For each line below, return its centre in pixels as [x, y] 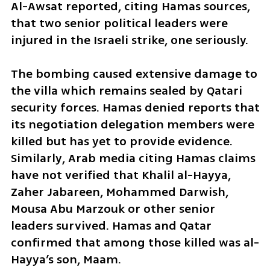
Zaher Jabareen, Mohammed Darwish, [119, 192]
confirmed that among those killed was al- [135, 243]
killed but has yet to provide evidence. [121, 142]
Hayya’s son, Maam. [66, 260]
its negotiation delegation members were [132, 125]
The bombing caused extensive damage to [134, 74]
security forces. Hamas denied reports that [135, 108]
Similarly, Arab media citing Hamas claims [133, 159]
